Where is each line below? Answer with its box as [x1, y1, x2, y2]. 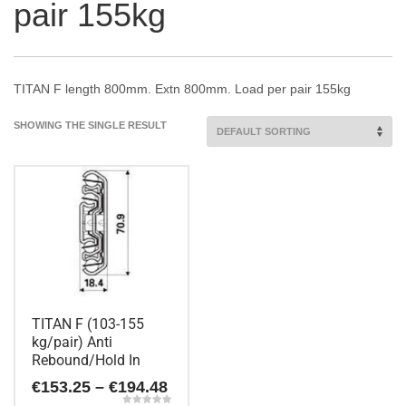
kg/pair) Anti [32, 333, 112, 351]
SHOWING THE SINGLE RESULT [14, 120, 167, 131]
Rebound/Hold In [32, 351, 140, 369]
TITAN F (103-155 [32, 314, 144, 333]
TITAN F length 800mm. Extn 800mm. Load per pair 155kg [14, 82, 351, 97]
